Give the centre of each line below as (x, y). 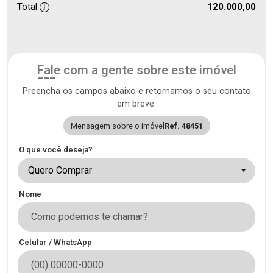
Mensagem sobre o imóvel (117, 126)
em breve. (136, 104)
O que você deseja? (56, 150)
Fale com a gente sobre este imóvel (136, 70)
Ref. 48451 (183, 126)
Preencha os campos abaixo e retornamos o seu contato (136, 91)
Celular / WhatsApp (55, 242)
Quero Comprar (60, 170)
